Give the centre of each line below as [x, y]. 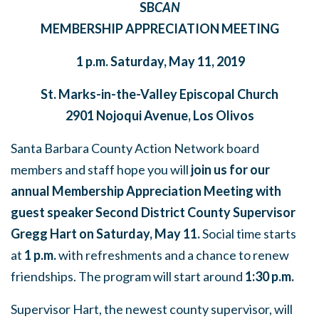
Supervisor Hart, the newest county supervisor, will [152, 309]
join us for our [230, 169]
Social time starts [249, 234]
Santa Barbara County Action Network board [135, 148]
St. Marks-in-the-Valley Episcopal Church [159, 94]
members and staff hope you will [101, 169]
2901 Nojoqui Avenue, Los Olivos [159, 115]
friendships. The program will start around [128, 276]
